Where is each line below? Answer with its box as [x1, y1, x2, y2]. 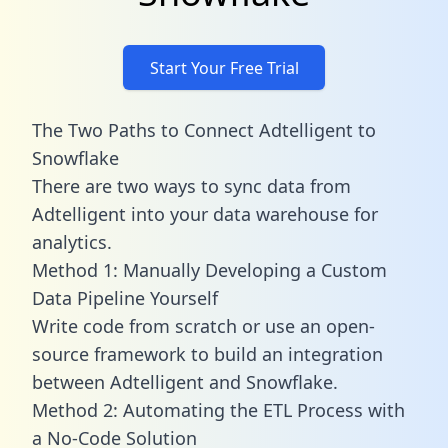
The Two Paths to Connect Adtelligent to [32, 117, 376, 142]
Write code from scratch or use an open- [32, 313, 375, 338]
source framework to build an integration [32, 341, 383, 366]
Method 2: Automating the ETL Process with [32, 397, 405, 422]
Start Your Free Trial [149, 56, 299, 79]
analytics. [32, 229, 112, 254]
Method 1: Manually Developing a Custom [32, 257, 387, 282]
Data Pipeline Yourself [32, 285, 218, 310]
